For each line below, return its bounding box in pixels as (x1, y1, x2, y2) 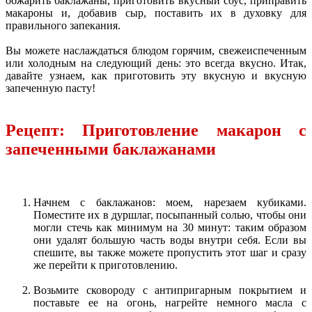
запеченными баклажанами (6, 140, 216, 159)
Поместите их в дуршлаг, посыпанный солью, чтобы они (33, 208, 306, 221)
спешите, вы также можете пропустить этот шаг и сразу (33, 246, 306, 258)
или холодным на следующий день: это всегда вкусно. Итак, (6, 57, 306, 70)
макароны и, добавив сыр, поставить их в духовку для (6, 7, 306, 19)
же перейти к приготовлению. (33, 258, 178, 271)
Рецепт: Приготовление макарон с (6, 121, 306, 140)
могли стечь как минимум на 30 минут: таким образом (33, 221, 306, 233)
